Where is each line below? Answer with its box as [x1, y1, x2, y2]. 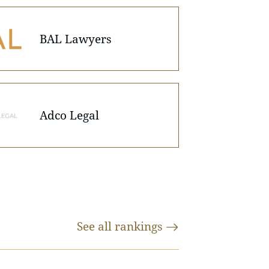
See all [77, 218, 115, 234]
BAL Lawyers [40, 31, 112, 46]
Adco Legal [40, 107, 100, 123]
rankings [115, 218, 166, 234]
